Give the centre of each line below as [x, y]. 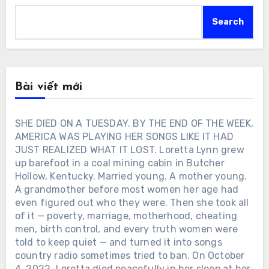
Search [228, 22]
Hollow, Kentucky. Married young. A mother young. [131, 176]
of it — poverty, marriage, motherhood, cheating [126, 216]
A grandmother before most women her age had [127, 189]
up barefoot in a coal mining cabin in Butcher [119, 163]
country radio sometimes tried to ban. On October [130, 255]
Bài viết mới [48, 87]
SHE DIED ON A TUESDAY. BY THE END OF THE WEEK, [134, 123]
